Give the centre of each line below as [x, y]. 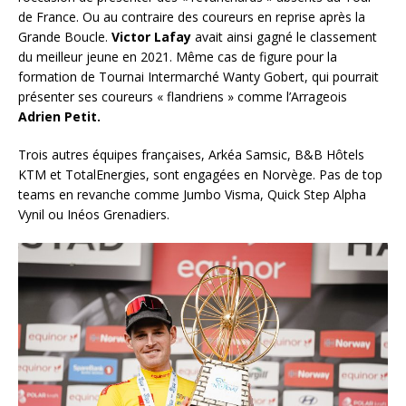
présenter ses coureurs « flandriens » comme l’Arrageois [183, 96]
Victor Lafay [151, 36]
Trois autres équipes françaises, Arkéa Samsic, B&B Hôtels [191, 154]
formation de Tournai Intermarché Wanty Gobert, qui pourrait [198, 76]
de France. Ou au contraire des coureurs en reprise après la [192, 16]
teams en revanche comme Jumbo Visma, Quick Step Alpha [192, 194]
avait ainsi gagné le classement [284, 36]
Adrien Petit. [59, 116]
